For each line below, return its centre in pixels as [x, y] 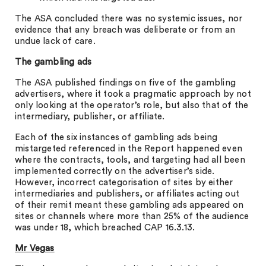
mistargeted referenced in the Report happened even [129, 149]
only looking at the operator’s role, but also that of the [132, 105]
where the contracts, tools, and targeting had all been [130, 160]
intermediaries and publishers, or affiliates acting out [127, 194]
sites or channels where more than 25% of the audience [132, 216]
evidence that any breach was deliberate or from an [125, 30]
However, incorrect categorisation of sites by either [124, 183]
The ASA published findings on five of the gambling [126, 83]
